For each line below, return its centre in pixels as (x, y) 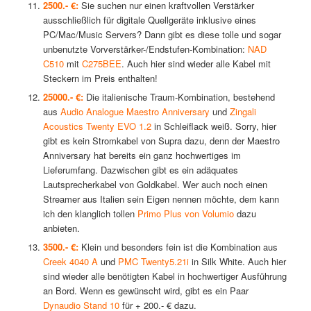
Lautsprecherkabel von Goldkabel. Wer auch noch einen (155, 185)
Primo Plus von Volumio (185, 214)
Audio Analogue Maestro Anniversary (135, 112)
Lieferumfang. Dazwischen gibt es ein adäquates (140, 170)
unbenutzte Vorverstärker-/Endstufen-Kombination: (145, 49)
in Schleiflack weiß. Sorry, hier (213, 126)
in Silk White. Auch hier (237, 262)
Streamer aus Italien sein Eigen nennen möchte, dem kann (161, 199)
